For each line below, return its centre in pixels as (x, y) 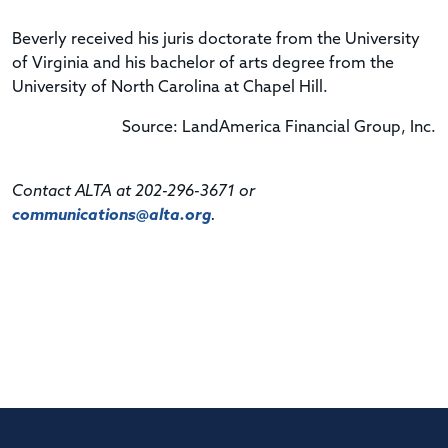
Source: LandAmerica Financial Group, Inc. (279, 127)
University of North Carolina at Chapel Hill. (170, 87)
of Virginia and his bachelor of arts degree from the (203, 63)
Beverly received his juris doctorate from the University (216, 39)
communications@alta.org (111, 215)
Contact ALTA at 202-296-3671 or (133, 191)
